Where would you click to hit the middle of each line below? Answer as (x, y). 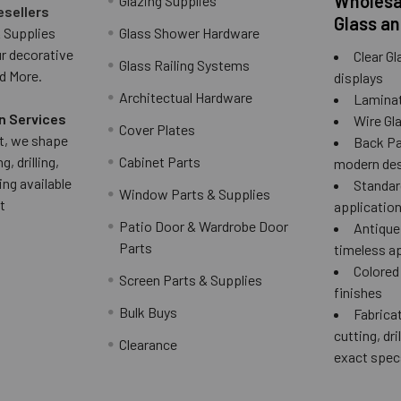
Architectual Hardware (186, 97)
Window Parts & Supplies (195, 194)
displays (359, 77)
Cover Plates (158, 129)
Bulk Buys (149, 312)
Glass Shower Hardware (190, 33)
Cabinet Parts (160, 162)
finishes (358, 292)
